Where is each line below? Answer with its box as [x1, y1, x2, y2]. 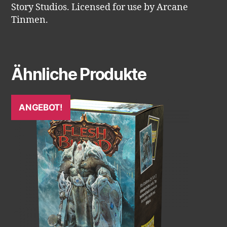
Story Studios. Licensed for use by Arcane [11, 2, 188, 14]
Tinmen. [11, 14, 49, 26]
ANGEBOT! [19, 102, 63, 113]
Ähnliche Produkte [11, 64, 146, 85]
